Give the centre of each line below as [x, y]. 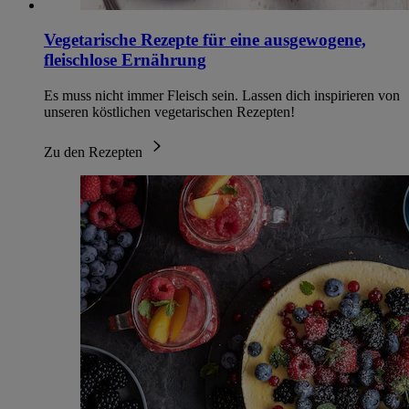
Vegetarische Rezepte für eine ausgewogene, [205, 40]
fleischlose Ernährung [125, 60]
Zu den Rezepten [95, 152]
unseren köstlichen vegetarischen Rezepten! [169, 112]
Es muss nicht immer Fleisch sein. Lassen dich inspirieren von [222, 95]
